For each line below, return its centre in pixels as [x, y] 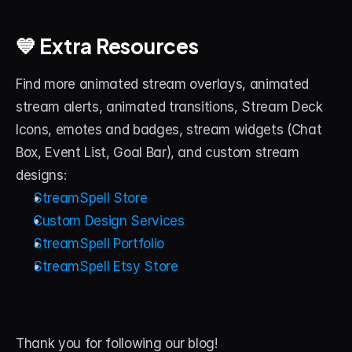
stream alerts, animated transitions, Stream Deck [169, 107]
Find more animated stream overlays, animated [163, 84]
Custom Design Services [109, 221]
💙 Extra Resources [107, 44]
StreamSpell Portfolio [99, 244]
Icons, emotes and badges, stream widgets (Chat [169, 130]
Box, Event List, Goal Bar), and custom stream [158, 152]
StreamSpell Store [90, 198]
